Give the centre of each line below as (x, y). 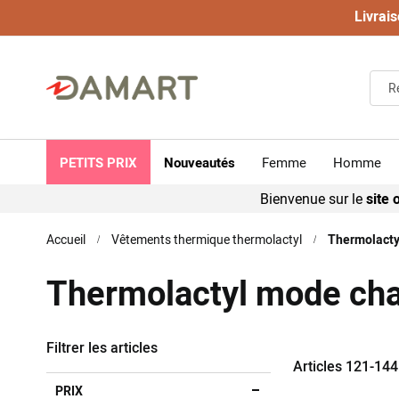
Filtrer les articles (102, 347)
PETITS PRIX (98, 162)
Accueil (66, 239)
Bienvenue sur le (313, 199)
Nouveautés (199, 162)
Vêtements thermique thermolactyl (207, 239)
